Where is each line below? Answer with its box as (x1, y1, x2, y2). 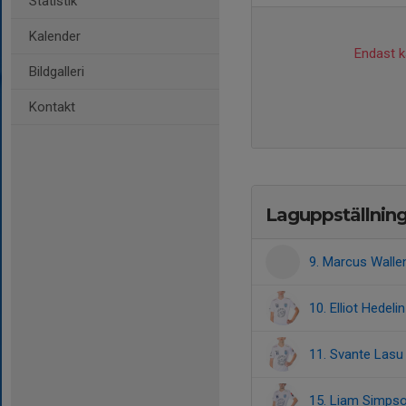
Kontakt (29, 99, 75, 115)
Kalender (29, 28, 81, 44)
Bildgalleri (29, 63, 84, 80)
